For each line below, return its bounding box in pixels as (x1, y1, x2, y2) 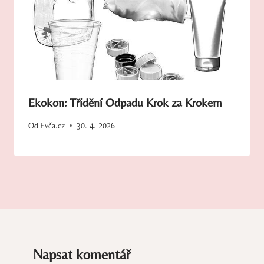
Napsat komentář (33, 246, 131, 262)
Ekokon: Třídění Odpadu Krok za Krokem (28, 95, 222, 110)
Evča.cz (40, 120, 65, 130)
